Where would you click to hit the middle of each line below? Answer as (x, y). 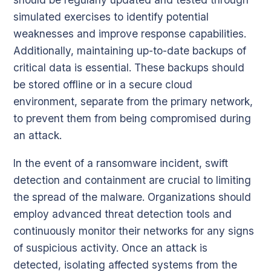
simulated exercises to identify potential (111, 16)
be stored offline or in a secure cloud (103, 84)
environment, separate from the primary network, (133, 101)
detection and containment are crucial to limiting (132, 180)
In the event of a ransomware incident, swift (121, 163)
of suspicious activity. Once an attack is (110, 247)
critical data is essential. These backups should (129, 67)
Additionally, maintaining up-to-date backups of (130, 50)
